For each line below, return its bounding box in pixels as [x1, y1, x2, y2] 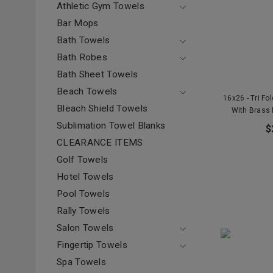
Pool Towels [57, 188, 110, 199]
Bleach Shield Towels [57, 103, 148, 114]
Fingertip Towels [57, 239, 127, 250]
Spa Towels [57, 257, 107, 268]
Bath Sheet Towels [57, 69, 138, 80]
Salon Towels [57, 222, 114, 233]
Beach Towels [57, 86, 118, 97]
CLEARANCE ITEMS [57, 137, 143, 148]
